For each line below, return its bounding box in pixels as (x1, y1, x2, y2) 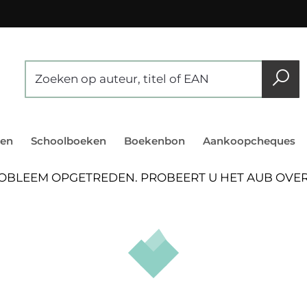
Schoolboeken (31, 134, 106, 147)
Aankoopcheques (203, 134, 295, 147)
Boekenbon (124, 134, 185, 147)
